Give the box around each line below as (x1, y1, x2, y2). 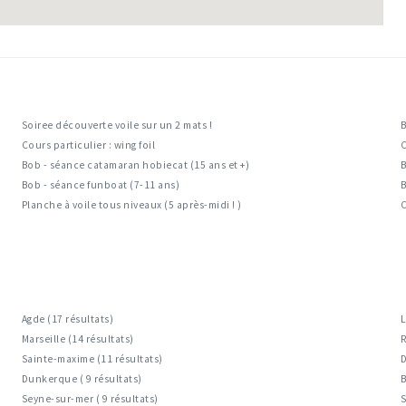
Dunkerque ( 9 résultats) (21, 372, 142, 386)
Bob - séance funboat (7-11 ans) (21, 179, 180, 192)
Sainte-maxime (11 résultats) (21, 353, 163, 366)
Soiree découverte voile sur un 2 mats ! (21, 119, 213, 132)
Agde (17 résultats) (21, 313, 114, 326)
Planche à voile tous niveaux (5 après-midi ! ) (21, 198, 242, 212)
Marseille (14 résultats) (21, 333, 134, 346)
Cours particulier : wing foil (21, 139, 156, 152)
